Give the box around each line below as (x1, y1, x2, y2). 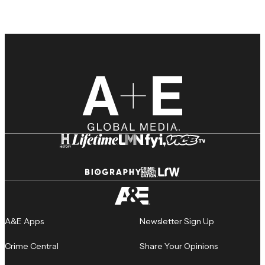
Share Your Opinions (140, 241, 218, 252)
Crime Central (5, 241, 59, 252)
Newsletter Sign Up (140, 216, 214, 227)
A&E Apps (5, 216, 44, 227)
